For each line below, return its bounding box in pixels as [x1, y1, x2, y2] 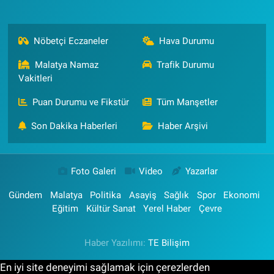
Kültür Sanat [86, 202, 136, 214]
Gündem [9, 189, 43, 201]
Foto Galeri [71, 165, 117, 177]
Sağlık [164, 189, 190, 201]
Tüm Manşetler [157, 96, 218, 108]
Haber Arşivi [158, 120, 208, 131]
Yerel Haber [143, 202, 191, 214]
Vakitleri [18, 72, 53, 84]
